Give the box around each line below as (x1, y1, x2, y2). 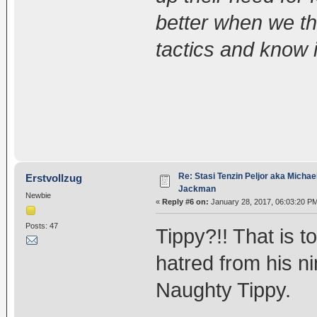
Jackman (178, 183, 216, 194)
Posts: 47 (25, 221, 58, 231)
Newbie (25, 190, 51, 200)
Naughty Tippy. (155, 278, 291, 301)
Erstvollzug (25, 171, 83, 184)
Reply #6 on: (161, 197, 209, 206)
